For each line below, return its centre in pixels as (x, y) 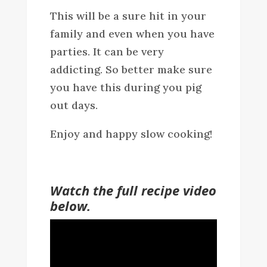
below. (70, 205)
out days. (74, 105)
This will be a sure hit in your (128, 15)
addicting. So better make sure (131, 69)
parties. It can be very (107, 51)
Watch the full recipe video (133, 190)
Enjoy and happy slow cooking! (131, 133)
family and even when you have (132, 33)
